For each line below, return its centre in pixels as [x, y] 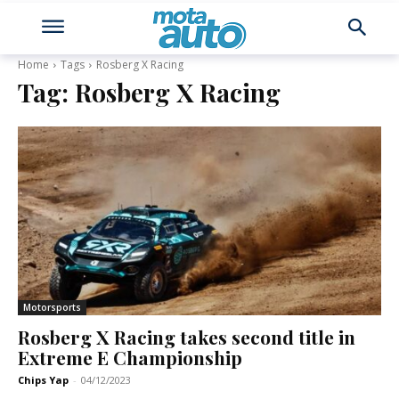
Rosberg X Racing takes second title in [187, 337]
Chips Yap [43, 380]
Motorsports [52, 308]
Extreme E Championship [130, 358]
